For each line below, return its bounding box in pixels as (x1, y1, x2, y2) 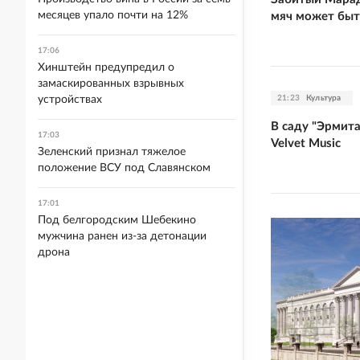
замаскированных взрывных (38, 78, 184, 89)
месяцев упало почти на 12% (38, 10, 188, 21)
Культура (306, 93, 342, 102)
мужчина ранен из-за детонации (38, 231, 207, 242)
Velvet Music (271, 137, 341, 149)
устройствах (38, 94, 102, 105)
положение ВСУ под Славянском (38, 162, 211, 174)
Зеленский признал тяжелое (38, 146, 186, 157)
